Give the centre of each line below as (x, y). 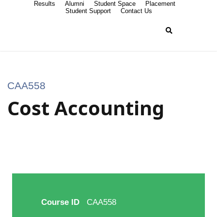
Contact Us (136, 11)
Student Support (88, 11)
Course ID (60, 202)
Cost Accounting (86, 108)
